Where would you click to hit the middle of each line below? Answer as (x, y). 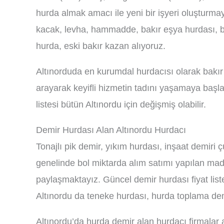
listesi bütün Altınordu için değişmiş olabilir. (121, 104)
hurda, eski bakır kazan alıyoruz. (101, 46)
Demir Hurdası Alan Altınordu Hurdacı (111, 130)
